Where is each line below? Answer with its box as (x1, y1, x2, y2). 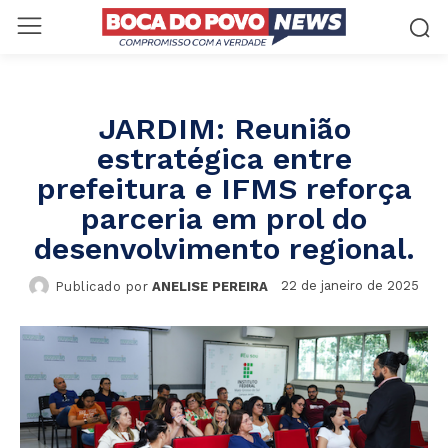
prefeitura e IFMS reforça (36, 170, 412, 206)
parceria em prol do (81, 200, 367, 236)
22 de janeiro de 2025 (281, 277, 420, 293)
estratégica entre (96, 140, 352, 176)
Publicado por (54, 278, 149, 294)
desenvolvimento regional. (33, 230, 415, 266)
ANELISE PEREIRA (152, 278, 269, 294)
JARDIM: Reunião (97, 110, 351, 146)
